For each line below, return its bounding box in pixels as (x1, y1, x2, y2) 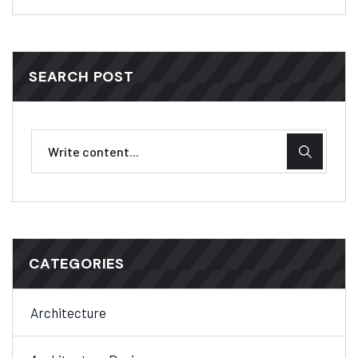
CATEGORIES (29, 254, 125, 274)
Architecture (30, 304, 106, 321)
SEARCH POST (29, 67, 134, 87)
